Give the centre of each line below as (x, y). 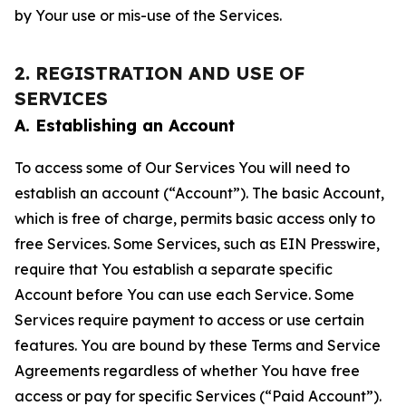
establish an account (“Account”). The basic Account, (199, 193)
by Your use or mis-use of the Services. (148, 15)
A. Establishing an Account (125, 126)
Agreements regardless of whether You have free (187, 371)
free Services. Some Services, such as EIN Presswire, (197, 244)
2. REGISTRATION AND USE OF (159, 73)
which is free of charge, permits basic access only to (195, 218)
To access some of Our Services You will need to (182, 168)
